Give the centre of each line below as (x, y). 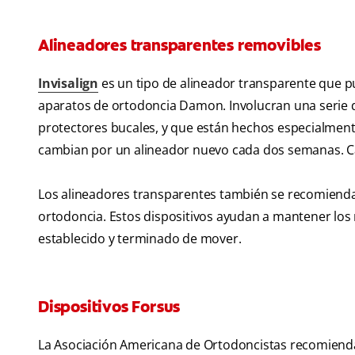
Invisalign (68, 84)
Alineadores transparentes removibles (179, 46)
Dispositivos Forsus (109, 307)
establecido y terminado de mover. (140, 239)
